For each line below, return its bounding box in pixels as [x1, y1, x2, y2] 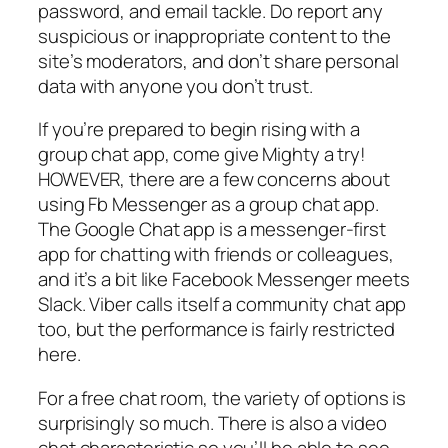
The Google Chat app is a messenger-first [38, 216, 386, 243]
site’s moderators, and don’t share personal [38, 47, 399, 74]
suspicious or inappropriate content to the [38, 22, 391, 49]
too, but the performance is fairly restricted [38, 316, 395, 343]
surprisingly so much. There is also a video [38, 409, 387, 436]
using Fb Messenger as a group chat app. [38, 191, 380, 218]
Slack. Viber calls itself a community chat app [38, 291, 407, 318]
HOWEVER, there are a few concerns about [38, 166, 391, 193]
